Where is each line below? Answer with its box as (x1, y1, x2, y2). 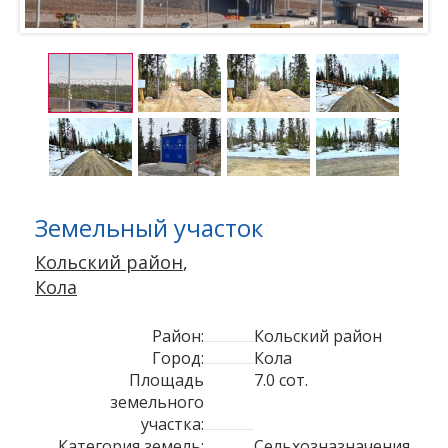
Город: (152, 346, 204, 369)
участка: (141, 412, 204, 435)
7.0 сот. (254, 368, 308, 391)
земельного (110, 390, 204, 413)
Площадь (129, 368, 204, 391)
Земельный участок (35, 210, 263, 244)
